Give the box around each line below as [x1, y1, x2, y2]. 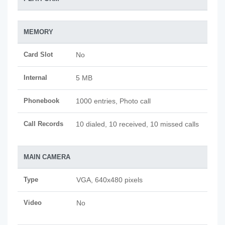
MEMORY [24, 28, 53, 36]
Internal [24, 74, 47, 81]
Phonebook [24, 97, 59, 104]
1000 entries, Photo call [76, 97, 151, 105]
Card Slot [24, 51, 53, 58]
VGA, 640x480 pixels [76, 176, 143, 184]
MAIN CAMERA [24, 153, 70, 161]
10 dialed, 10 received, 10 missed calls [76, 120, 199, 128]
